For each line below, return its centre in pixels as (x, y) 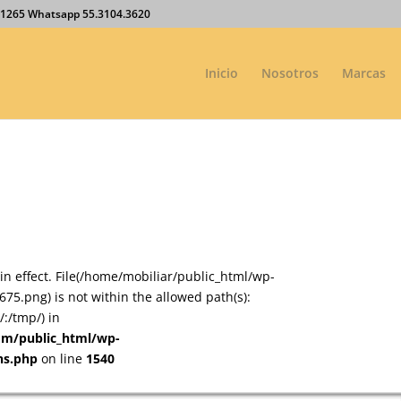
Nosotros (290, 73)
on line (62, 358)
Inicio (222, 73)
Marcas (364, 73)
